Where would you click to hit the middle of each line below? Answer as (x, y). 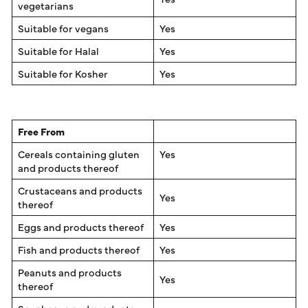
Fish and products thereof (79, 250)
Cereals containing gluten (79, 154)
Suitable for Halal (58, 51)
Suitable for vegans (63, 28)
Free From (41, 131)
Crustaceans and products (80, 190)
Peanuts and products (70, 272)
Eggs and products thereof (81, 227)
